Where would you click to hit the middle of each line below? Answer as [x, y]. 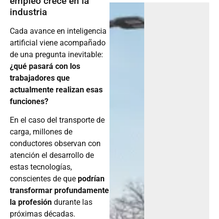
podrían [91, 178]
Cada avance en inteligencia [58, 31]
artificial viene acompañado [58, 43]
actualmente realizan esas [56, 89]
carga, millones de [41, 131]
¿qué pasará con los [45, 66]
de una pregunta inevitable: [56, 54]
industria [28, 12]
